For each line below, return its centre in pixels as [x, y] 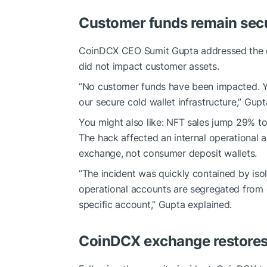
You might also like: [123, 122]
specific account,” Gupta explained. [156, 205]
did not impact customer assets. [149, 66]
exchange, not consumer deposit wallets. [168, 153]
